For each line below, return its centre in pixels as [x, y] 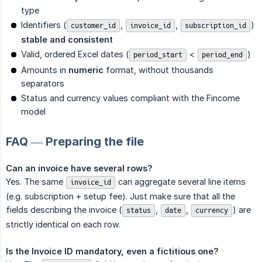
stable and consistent [67, 39]
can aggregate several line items [181, 181]
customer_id [93, 25]
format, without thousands [158, 70]
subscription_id [216, 25]
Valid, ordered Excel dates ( [75, 54]
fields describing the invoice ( [64, 209]
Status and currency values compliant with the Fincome [130, 98]
